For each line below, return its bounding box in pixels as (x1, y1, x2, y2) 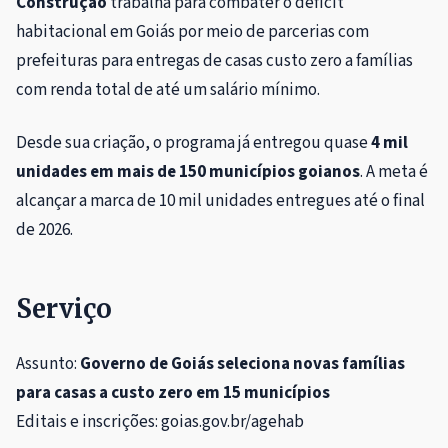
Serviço (16, 292, 112, 325)
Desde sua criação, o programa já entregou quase (16, 130, 371, 155)
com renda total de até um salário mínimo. (16, 77, 320, 102)
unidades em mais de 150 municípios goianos (16, 159, 360, 184)
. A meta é (360, 159, 428, 184)
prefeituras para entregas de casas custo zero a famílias (16, 48, 413, 73)
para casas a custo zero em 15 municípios (16, 380, 330, 405)
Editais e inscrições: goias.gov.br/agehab (16, 409, 304, 434)
